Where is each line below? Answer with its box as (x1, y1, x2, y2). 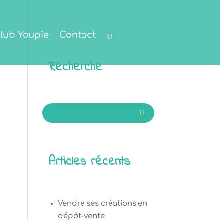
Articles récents (48, 153, 131, 170)
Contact (59, 30, 96, 40)
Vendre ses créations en (57, 199, 147, 208)
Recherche (48, 58, 103, 76)
